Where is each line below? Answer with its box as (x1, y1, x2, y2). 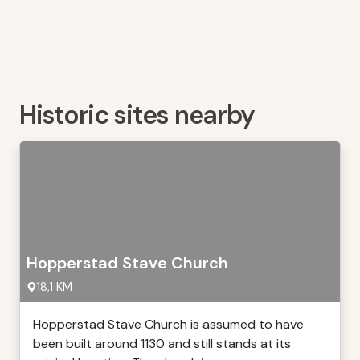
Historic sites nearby (19, 98, 256, 132)
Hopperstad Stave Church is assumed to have (33, 316, 304, 333)
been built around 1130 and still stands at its (33, 335, 291, 352)
